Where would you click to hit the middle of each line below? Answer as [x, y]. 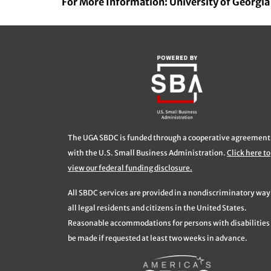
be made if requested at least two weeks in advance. [158, 238]
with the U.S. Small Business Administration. [147, 153]
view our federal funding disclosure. [130, 168]
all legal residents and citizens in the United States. [157, 208]
